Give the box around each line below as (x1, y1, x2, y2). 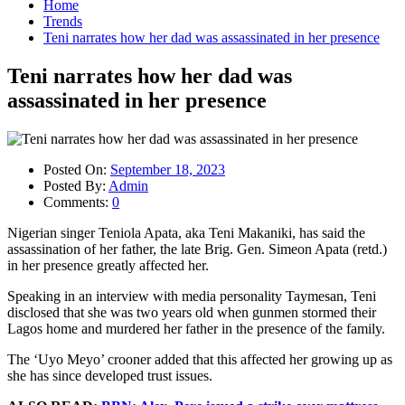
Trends (43, 14, 82, 29)
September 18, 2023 (110, 161, 225, 177)
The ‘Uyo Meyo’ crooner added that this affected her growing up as (7, 351, 392, 367)
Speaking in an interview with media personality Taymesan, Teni (7, 287, 376, 304)
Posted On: (43, 161, 110, 177)
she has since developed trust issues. (7, 367, 212, 383)
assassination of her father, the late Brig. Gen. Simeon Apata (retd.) (7, 240, 387, 257)
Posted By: (43, 177, 108, 193)
